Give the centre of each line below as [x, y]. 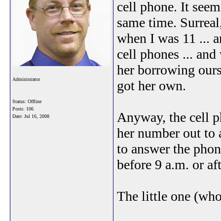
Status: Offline [27, 101]
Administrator [26, 79]
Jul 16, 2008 [37, 116]
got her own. [151, 86]
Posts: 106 [23, 109]
